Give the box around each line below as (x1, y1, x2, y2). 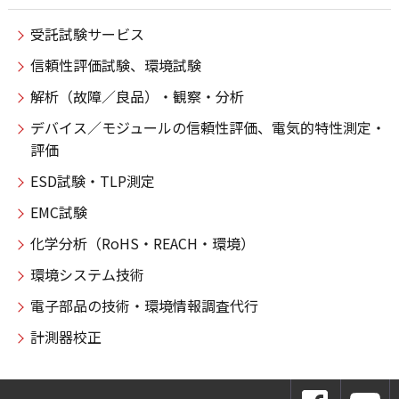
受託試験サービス (29, 23, 144, 45)
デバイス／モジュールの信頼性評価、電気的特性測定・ (29, 117, 386, 139)
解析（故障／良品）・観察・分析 (29, 85, 244, 108)
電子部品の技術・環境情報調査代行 (29, 295, 258, 317)
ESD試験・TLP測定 (29, 170, 155, 192)
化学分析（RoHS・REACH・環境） (29, 232, 255, 255)
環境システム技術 (29, 264, 144, 286)
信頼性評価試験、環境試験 (29, 54, 201, 77)
